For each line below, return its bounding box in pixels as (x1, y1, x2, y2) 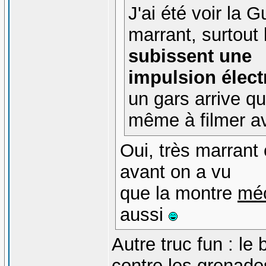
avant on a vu (119, 161, 231, 182)
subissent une (128, 46, 252, 67)
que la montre (119, 182, 237, 204)
